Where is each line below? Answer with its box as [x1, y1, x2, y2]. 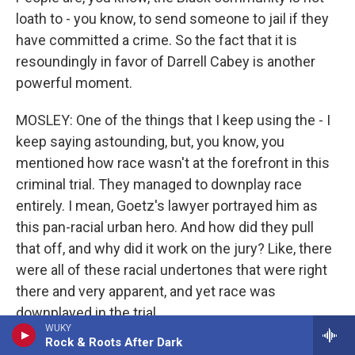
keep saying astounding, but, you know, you [16, 133, 284, 150]
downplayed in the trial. [16, 304, 159, 321]
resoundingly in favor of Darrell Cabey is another [16, 53, 315, 70]
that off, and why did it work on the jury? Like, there [16, 240, 332, 257]
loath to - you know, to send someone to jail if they [16, 10, 329, 27]
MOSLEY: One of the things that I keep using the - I [16, 112, 330, 128]
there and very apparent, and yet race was [16, 283, 276, 300]
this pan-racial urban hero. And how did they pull [16, 219, 314, 235]
